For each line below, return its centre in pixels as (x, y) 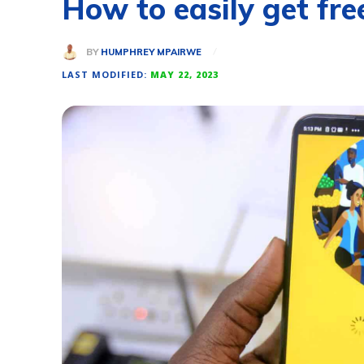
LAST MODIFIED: (104, 74)
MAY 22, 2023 (184, 74)
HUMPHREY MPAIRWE (151, 52)
